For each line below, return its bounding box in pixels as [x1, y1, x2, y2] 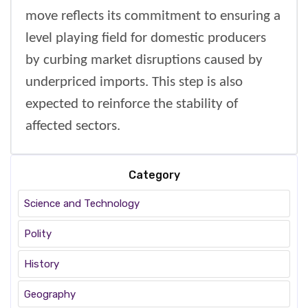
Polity [23, 227, 52, 240]
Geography [23, 287, 76, 300]
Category [128, 168, 180, 182]
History [23, 257, 59, 270]
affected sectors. [25, 119, 120, 134]
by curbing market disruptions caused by [25, 53, 263, 68]
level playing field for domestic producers [25, 31, 266, 46]
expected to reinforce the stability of [25, 97, 238, 112]
